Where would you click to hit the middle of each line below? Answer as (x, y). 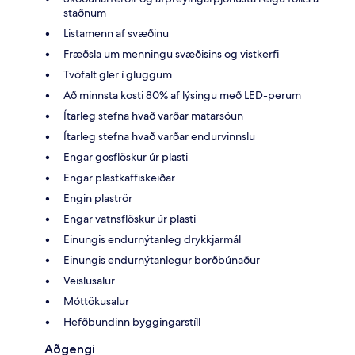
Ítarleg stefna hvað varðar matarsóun (153, 115)
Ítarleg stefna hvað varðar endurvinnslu (159, 136)
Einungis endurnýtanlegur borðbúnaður (162, 260)
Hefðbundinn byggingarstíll (132, 321)
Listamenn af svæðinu (116, 33)
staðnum (85, 12)
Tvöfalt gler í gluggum (118, 74)
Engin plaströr (98, 198)
